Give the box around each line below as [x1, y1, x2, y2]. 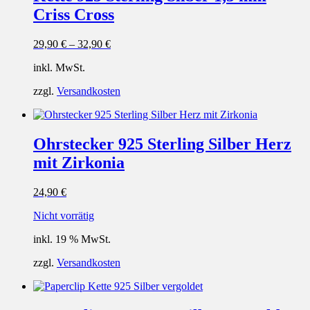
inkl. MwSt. [33, 62, 85, 74]
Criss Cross [33, 6, 114, 24]
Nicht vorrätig [33, 210, 94, 222]
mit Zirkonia [33, 154, 125, 172]
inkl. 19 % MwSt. [33, 233, 111, 246]
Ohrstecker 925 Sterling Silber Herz [33, 135, 291, 154]
